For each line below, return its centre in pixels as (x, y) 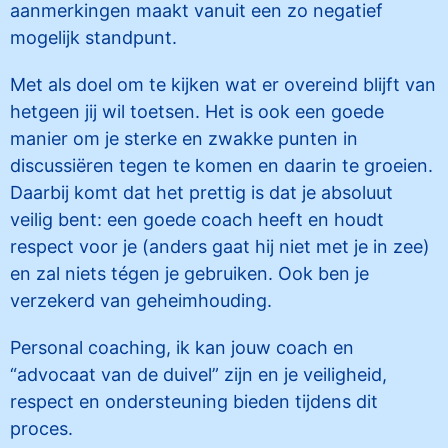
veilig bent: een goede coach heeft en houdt (197, 219)
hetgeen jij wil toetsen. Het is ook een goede (197, 111)
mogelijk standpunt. (93, 37)
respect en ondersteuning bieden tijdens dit (194, 401)
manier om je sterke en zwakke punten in (184, 138)
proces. (41, 428)
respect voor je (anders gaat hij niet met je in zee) (220, 246)
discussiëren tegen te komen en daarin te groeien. (221, 165)
